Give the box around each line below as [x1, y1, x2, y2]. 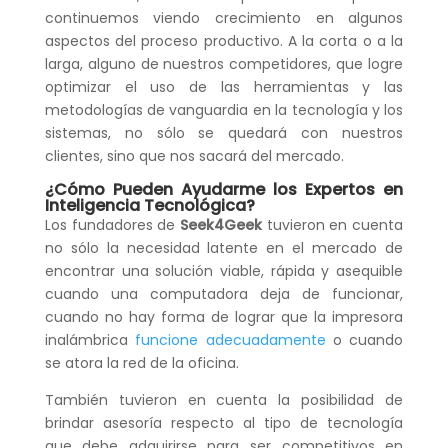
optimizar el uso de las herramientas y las [44, 77, 404, 98]
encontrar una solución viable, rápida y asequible [44, 261, 404, 282]
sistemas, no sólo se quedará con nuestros [44, 123, 404, 144]
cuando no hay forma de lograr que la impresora [44, 307, 404, 328]
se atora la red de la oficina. [44, 353, 239, 374]
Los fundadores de [44, 215, 180, 236]
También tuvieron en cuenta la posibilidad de [44, 390, 404, 411]
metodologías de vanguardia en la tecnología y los [44, 100, 404, 121]
